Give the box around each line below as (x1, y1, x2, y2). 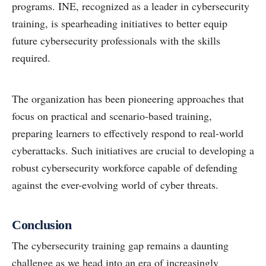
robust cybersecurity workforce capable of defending (12, 160, 237, 175)
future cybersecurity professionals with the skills (12, 33, 220, 48)
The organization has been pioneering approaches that (12, 91, 244, 106)
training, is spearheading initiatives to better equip (12, 16, 227, 31)
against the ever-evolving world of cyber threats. (12, 178, 218, 192)
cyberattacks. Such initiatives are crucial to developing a (12, 143, 254, 158)
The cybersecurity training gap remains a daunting (12, 238, 229, 253)
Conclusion (12, 217, 72, 233)
